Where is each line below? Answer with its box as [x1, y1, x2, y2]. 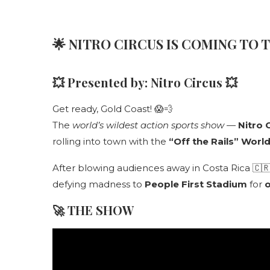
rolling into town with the [52, 136, 169, 147]
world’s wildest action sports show [72, 119, 224, 131]
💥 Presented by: [52, 74, 151, 90]
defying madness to [52, 178, 145, 190]
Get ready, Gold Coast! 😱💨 [52, 103, 173, 115]
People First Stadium [145, 178, 247, 190]
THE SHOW [67, 202, 134, 218]
